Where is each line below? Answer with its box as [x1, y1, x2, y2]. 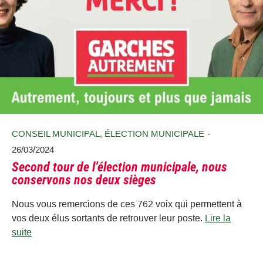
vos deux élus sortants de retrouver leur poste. [12, 213, 205, 223]
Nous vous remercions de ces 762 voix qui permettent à [12, 198, 242, 209]
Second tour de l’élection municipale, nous [12, 160, 227, 175]
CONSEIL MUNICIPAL [12, 128, 100, 139]
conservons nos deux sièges [12, 173, 156, 188]
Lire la [205, 213, 231, 223]
